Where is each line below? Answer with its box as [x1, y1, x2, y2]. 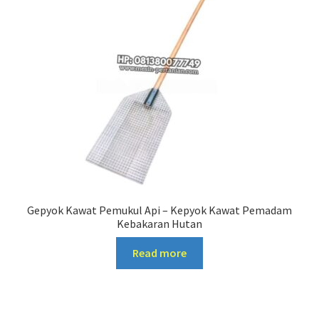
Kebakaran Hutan [117, 216, 202, 231]
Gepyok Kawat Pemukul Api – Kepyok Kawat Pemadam [27, 203, 292, 218]
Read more [132, 245, 187, 260]
